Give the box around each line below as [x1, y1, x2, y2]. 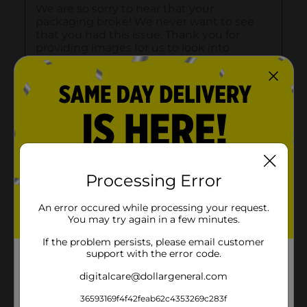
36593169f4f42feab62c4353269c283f [80, 293, 227, 304]
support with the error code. [86, 247, 221, 260]
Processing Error [85, 171, 222, 191]
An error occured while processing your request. [38, 201, 269, 214]
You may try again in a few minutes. [67, 213, 240, 225]
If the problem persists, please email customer [42, 236, 265, 248]
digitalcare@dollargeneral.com [79, 270, 228, 282]
